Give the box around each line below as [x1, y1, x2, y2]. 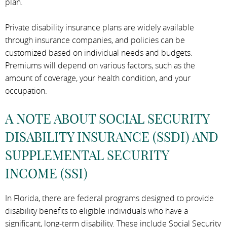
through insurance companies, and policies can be [5, 34, 185, 46]
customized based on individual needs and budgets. [5, 47, 193, 58]
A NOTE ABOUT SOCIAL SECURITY [5, 110, 209, 127]
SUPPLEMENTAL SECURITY [5, 146, 169, 164]
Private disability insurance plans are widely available [5, 21, 194, 33]
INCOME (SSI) [5, 165, 88, 182]
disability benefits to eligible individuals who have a [5, 205, 188, 216]
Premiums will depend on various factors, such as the [5, 59, 195, 71]
